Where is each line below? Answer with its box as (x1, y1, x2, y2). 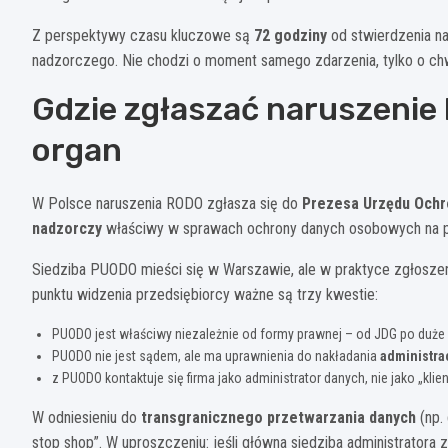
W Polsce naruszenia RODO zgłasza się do (32, 193, 302, 213)
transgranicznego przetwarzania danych (141, 407, 416, 427)
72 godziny (254, 25, 327, 45)
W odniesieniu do (32, 407, 141, 427)
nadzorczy (32, 218, 102, 238)
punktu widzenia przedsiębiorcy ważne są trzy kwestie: (32, 284, 378, 304)
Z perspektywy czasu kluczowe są (32, 25, 254, 45)
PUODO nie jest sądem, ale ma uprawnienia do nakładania (52, 347, 380, 364)
